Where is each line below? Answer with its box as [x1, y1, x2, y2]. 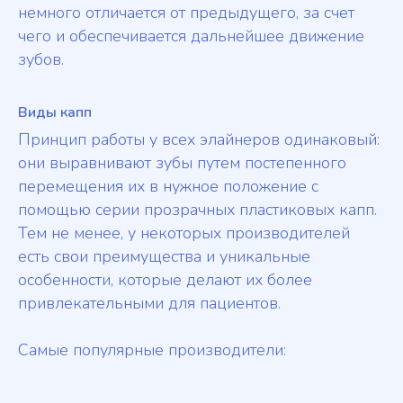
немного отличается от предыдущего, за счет [18, 2, 354, 24]
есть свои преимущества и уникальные [18, 246, 310, 268]
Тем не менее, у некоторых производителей [18, 222, 350, 245]
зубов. [18, 49, 64, 71]
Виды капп [18, 103, 92, 123]
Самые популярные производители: [18, 339, 286, 362]
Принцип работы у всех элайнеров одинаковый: [18, 129, 380, 151]
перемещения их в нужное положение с [18, 175, 318, 198]
